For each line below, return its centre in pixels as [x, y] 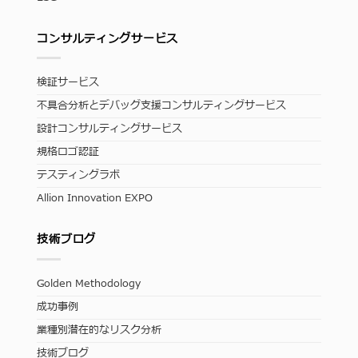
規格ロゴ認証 [68, 153]
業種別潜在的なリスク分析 [99, 330]
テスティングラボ [79, 176]
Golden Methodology [89, 284]
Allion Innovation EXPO [95, 199]
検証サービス [68, 83]
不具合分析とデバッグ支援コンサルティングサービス [162, 106]
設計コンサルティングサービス [110, 129]
